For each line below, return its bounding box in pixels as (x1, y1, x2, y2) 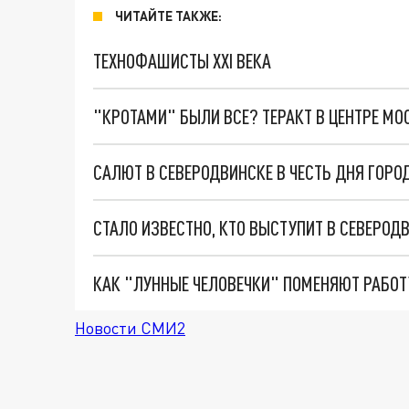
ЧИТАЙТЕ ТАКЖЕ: (115, 8, 222, 24)
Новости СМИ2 (75, 318, 185, 338)
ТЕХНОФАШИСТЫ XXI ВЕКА (93, 48, 271, 73)
